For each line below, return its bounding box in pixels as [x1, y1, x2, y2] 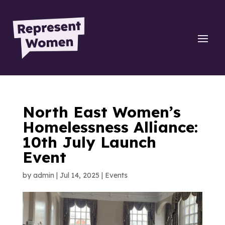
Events [104, 170, 128, 180]
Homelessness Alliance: [22, 117, 198, 137]
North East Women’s [22, 102, 181, 122]
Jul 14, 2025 [59, 170, 99, 180]
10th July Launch [22, 132, 156, 152]
